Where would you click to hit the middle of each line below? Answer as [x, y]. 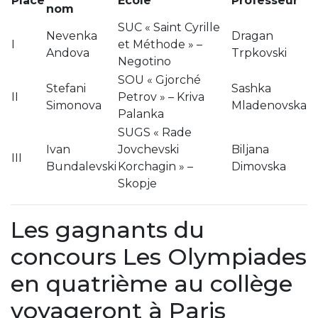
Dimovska [259, 166]
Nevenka [72, 35]
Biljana [250, 149]
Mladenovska [269, 105]
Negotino [144, 61]
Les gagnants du [108, 229]
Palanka [141, 114]
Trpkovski [259, 53]
